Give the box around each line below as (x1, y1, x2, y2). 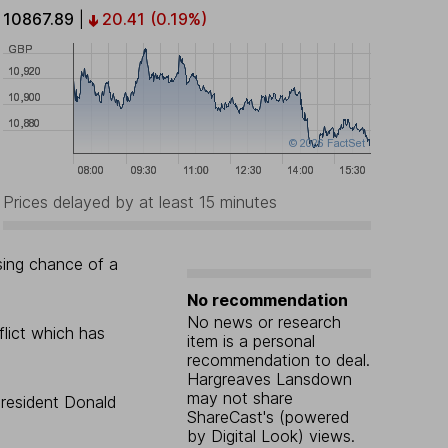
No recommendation (186, 290, 348, 311)
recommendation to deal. (186, 350, 370, 371)
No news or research (186, 312, 341, 333)
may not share (186, 388, 293, 409)
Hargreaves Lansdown (186, 369, 352, 390)
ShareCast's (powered (186, 407, 349, 428)
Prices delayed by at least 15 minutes (2, 192, 277, 213)
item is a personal (186, 331, 315, 352)
